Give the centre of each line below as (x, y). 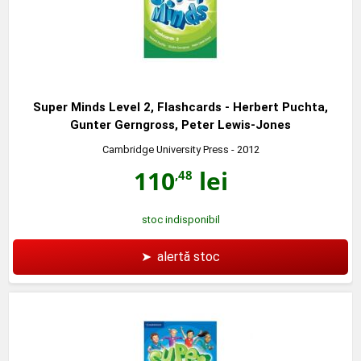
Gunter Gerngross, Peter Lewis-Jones (180, 124)
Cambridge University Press (165, 149)
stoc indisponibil (180, 219)
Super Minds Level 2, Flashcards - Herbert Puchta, (180, 107)
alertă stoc (189, 256)
